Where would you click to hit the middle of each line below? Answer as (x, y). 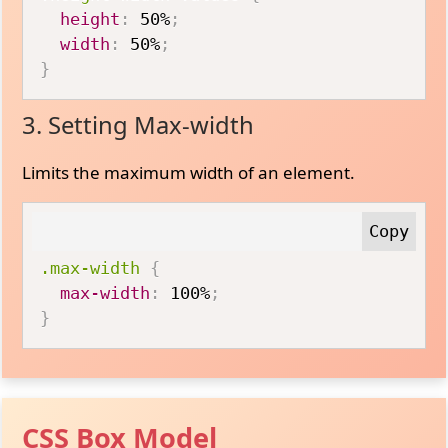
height (90, 18)
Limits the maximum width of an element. (189, 172)
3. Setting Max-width (138, 125)
